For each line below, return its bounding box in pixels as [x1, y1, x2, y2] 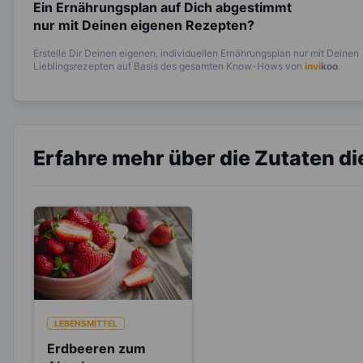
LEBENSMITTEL [54, 318, 117, 329]
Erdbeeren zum [47, 340, 146, 357]
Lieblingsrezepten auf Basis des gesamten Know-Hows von [33, 60, 305, 73]
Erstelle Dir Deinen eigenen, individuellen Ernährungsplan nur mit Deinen [33, 47, 359, 60]
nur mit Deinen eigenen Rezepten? [33, 17, 254, 34]
